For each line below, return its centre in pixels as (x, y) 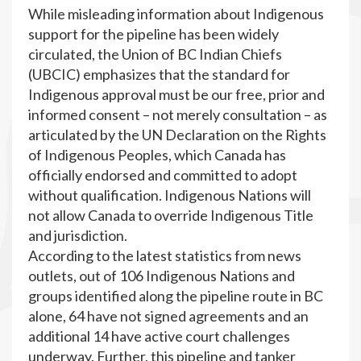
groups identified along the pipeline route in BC (176, 296)
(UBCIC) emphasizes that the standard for (159, 74)
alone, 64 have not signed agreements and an (168, 316)
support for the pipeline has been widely (154, 34)
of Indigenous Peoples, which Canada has (157, 155)
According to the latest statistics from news (165, 255)
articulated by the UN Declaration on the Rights (177, 135)
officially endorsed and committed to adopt (163, 175)
